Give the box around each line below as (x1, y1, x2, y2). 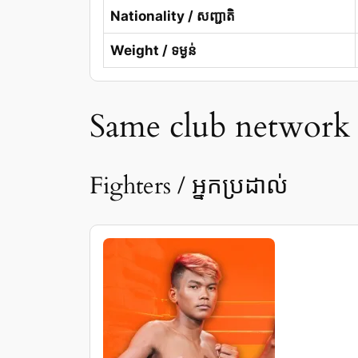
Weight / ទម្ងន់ (110, 42, 197, 58)
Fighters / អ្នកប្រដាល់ (89, 169, 288, 202)
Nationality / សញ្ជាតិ (110, 7, 235, 24)
